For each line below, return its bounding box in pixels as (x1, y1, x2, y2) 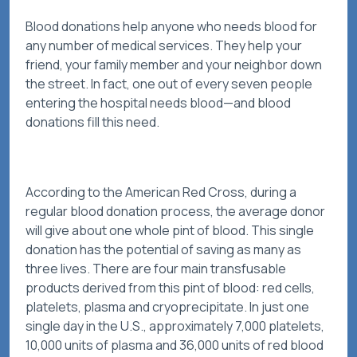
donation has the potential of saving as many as (25, 241, 301, 259)
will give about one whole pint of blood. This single (25, 222, 314, 240)
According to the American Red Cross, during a (25, 183, 296, 202)
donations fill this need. (25, 113, 162, 131)
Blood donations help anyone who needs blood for (25, 18, 317, 36)
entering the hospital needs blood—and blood (25, 94, 291, 112)
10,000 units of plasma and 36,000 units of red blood (25, 336, 324, 355)
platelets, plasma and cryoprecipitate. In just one (25, 298, 309, 316)
